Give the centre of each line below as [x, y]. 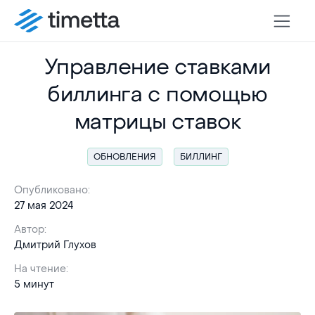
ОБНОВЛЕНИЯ [124, 157]
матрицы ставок [157, 122]
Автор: [32, 230]
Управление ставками [157, 67]
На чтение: [43, 269]
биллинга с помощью [157, 95]
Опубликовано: [53, 190]
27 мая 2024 [44, 206]
